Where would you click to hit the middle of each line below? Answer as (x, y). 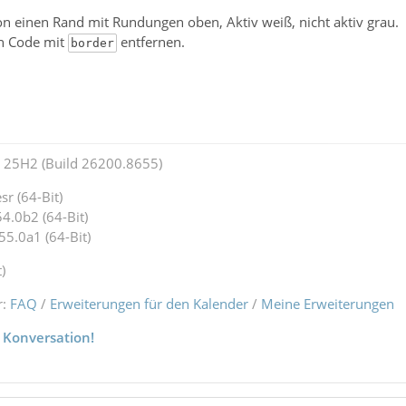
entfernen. (150, 41)
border (92, 43)
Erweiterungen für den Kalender (149, 303)
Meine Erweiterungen (327, 303)
